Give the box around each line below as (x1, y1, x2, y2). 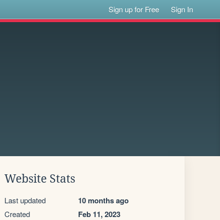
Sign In (171, 4, 193, 14)
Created (4, 209, 30, 219)
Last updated (4, 195, 46, 205)
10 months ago (78, 195, 129, 206)
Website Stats (4, 172, 75, 185)
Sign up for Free (109, 4, 160, 14)
